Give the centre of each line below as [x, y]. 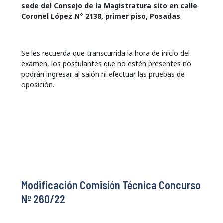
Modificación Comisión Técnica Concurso [111, 184]
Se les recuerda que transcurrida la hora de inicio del [105, 53]
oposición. [38, 84]
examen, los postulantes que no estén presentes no [106, 63]
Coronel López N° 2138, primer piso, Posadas [101, 16]
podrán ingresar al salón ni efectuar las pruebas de [103, 74]
